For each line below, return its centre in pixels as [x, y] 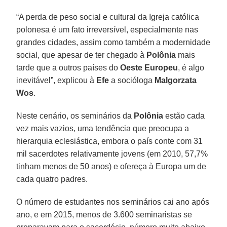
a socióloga [132, 80]
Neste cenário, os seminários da [75, 116]
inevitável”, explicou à [56, 80]
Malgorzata [176, 80]
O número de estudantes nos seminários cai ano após [113, 202]
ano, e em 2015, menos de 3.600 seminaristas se [104, 214]
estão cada [184, 116]
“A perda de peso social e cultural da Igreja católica [108, 17]
